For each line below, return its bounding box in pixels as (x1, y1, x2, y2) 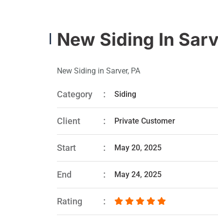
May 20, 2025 (114, 143, 162, 152)
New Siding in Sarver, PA (57, 66, 140, 75)
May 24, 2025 (114, 170, 162, 179)
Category (57, 89, 92, 99)
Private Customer (114, 116, 175, 126)
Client (57, 116, 80, 126)
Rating (57, 196, 82, 206)
